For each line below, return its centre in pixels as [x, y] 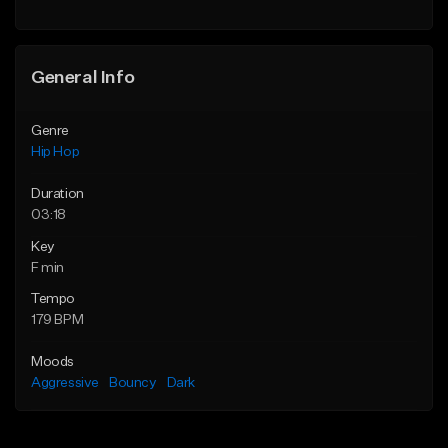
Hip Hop [55, 152]
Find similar [126, 22]
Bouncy [133, 383]
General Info [83, 78]
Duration [57, 194]
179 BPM [57, 320]
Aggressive [65, 383]
